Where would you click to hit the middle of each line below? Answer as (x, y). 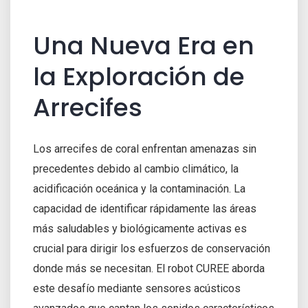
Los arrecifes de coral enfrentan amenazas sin (145, 148)
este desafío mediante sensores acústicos (137, 288)
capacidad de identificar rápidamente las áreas (145, 208)
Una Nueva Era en (144, 45)
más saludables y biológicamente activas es (140, 228)
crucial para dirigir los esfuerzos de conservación (152, 248)
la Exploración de (139, 76)
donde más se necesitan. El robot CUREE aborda (149, 268)
